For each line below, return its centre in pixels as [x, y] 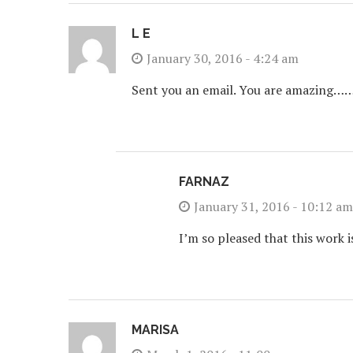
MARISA [155, 330]
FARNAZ [204, 182]
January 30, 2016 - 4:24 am [223, 58]
